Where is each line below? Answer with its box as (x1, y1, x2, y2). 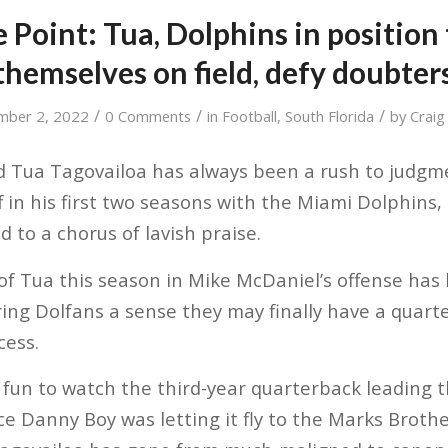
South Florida (285, 105, 375, 126)
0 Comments (105, 105, 192, 126)
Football (222, 105, 278, 126)
